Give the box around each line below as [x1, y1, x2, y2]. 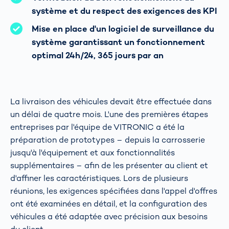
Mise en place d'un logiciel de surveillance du [32, 23, 214, 34]
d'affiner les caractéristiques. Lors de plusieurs [10, 172, 188, 184]
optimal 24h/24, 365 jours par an [32, 50, 164, 61]
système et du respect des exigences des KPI [32, 5, 217, 16]
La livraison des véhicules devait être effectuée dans [10, 96, 212, 107]
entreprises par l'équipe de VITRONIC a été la [10, 121, 185, 132]
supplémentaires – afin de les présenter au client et [10, 159, 208, 171]
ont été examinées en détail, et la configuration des [10, 198, 207, 209]
